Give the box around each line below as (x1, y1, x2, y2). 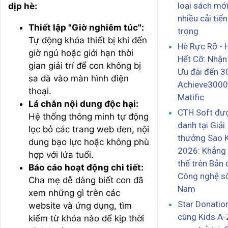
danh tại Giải (178, 120, 225, 131)
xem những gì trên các (28, 187, 120, 198)
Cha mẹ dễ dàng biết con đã (28, 175, 144, 185)
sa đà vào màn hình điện (28, 73, 129, 83)
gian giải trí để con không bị (28, 60, 141, 71)
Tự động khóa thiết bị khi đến (28, 35, 147, 45)
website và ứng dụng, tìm (28, 200, 132, 211)
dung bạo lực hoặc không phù (28, 136, 149, 147)
